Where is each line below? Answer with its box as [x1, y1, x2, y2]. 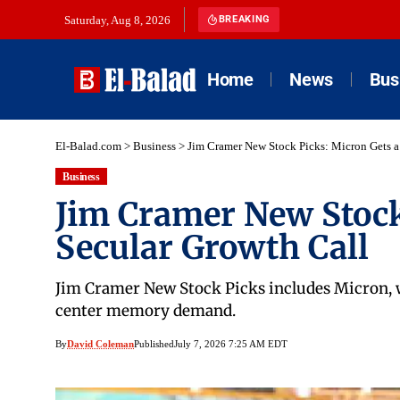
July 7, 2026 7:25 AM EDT [174, 338, 287, 350]
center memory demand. [55, 301, 236, 321]
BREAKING [218, 13, 271, 25]
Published [134, 338, 174, 350]
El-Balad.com [55, 139, 121, 153]
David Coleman [67, 338, 134, 350]
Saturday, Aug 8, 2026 [64, 13, 171, 27]
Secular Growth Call [55, 228, 369, 269]
